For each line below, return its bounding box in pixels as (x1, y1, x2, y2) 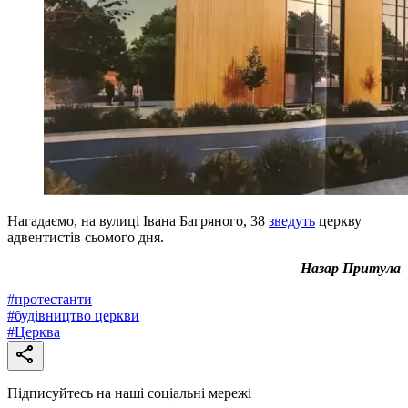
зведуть (269, 212, 315, 229)
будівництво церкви (15, 307, 139, 323)
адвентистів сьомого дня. (7, 229, 164, 245)
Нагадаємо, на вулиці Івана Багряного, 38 (7, 212, 269, 229)
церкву (315, 212, 362, 229)
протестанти (15, 291, 92, 307)
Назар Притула (301, 260, 401, 276)
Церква (15, 323, 60, 340)
